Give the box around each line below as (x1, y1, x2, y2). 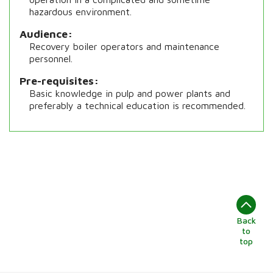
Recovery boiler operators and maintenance (29, 41, 220, 52)
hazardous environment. (29, 6, 132, 17)
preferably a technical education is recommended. (29, 100, 246, 111)
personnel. (29, 53, 73, 64)
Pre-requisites (19, 74, 94, 87)
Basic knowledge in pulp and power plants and (29, 88, 231, 99)
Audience (19, 27, 68, 40)
